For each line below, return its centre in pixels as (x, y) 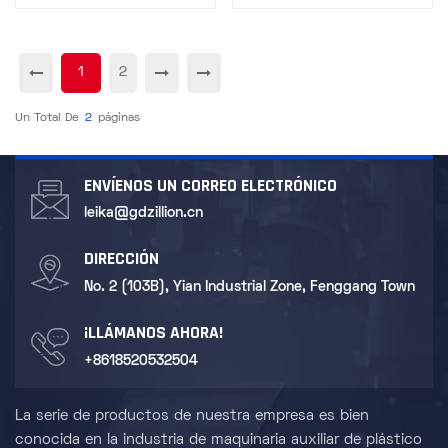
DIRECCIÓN (121, 260)
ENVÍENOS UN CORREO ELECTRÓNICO (210, 186)
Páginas (119, 118)
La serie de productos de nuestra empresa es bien (192, 415)
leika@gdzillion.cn (143, 214)
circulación (332, 34)
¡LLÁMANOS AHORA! (153, 333)
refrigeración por (332, 15)
